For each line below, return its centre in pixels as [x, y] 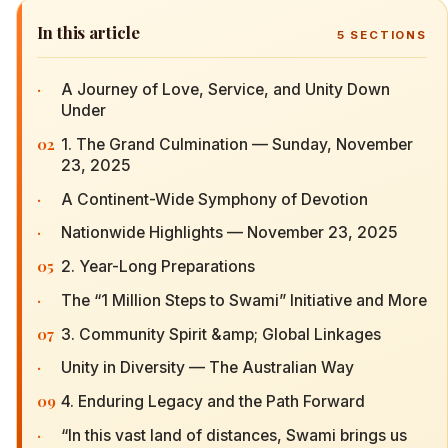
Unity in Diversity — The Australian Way [207, 368]
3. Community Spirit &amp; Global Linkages [221, 334]
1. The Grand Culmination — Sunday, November [237, 144]
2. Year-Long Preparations [158, 267]
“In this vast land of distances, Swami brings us [234, 435]
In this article [88, 32]
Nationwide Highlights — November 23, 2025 [229, 233]
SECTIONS [386, 35]
